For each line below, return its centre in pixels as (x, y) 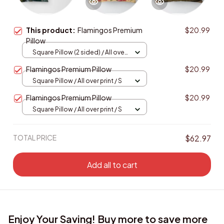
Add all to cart (112, 164)
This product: (52, 30)
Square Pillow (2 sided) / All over (79, 52)
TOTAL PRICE (35, 138)
